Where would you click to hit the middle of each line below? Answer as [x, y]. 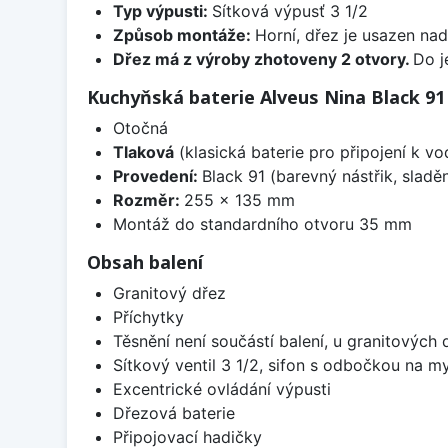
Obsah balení [145, 261]
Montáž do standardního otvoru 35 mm [262, 223]
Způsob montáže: [183, 34]
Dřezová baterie [173, 412]
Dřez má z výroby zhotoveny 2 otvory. [262, 58]
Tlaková [143, 151]
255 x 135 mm [239, 199]
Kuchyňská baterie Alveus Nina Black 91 [266, 96]
